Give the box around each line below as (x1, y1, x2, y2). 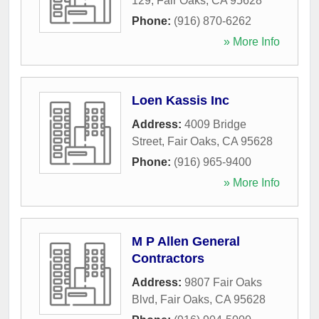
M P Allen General (132, 234, 240, 249)
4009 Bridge (184, 117, 246, 130)
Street (132, 135, 162, 147)
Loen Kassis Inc (132, 93, 229, 108)
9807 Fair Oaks (184, 276, 262, 288)
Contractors (132, 251, 204, 266)
